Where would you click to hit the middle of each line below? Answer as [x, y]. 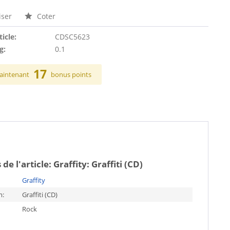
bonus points [71, 74]
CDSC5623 [72, 37]
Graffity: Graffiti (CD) [98, 164]
